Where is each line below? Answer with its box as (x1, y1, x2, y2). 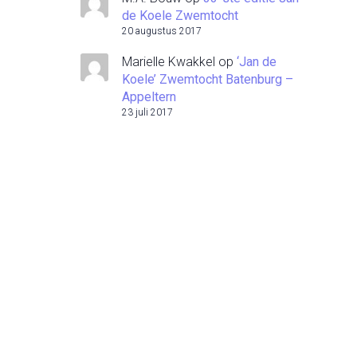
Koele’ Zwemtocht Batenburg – (122, 72, 293, 87)
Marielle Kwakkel (122, 54, 215, 69)
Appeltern (122, 89, 176, 104)
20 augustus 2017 (122, 25, 202, 37)
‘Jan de (237, 54, 277, 69)
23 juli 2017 (122, 107, 173, 118)
